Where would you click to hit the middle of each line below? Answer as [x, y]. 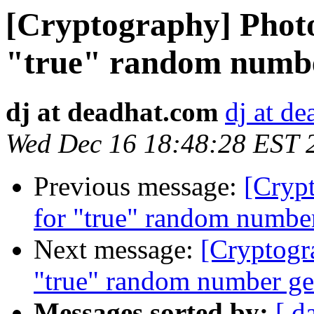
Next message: [117, 250]
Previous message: [139, 186]
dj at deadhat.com [112, 112]
